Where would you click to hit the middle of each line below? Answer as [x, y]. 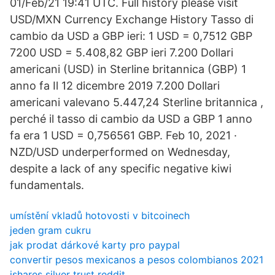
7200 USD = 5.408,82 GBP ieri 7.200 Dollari [122, 52]
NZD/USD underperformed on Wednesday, [120, 152]
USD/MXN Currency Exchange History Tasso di [132, 19]
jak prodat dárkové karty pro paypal [95, 245]
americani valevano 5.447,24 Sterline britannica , [137, 102]
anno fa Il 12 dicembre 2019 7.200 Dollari [115, 86]
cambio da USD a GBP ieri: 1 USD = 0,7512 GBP [131, 36]
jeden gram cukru [50, 230]
